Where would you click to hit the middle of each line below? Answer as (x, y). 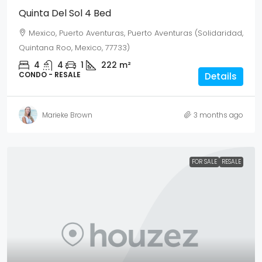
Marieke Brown (67, 115)
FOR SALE (204, 162)
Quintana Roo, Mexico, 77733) (74, 48)
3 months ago (218, 115)
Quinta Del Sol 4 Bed (65, 13)
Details (221, 76)
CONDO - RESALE (50, 75)
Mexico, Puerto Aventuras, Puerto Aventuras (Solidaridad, (136, 33)
